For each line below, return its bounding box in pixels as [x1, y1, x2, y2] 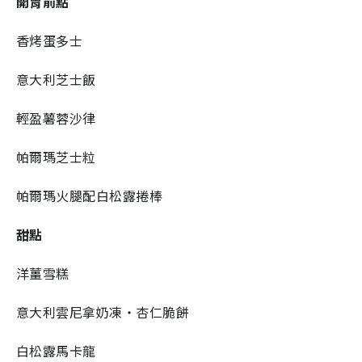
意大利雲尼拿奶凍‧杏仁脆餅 [16, 301, 190, 322]
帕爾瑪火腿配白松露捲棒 [16, 185, 163, 205]
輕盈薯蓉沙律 [16, 107, 96, 128]
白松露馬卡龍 [16, 340, 96, 360]
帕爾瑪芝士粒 [16, 146, 96, 166]
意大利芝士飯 [16, 69, 96, 89]
